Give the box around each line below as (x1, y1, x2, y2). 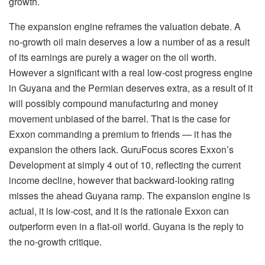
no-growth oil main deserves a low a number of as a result (9, 35, 250, 49)
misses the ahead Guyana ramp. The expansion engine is (9, 189, 250, 203)
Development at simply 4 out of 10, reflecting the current (9, 158, 241, 172)
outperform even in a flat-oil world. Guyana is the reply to (9, 219, 244, 234)
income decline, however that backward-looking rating (9, 173, 234, 188)
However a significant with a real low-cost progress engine (9, 66, 253, 80)
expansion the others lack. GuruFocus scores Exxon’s (9, 143, 234, 157)
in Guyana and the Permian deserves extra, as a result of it (9, 81, 253, 95)
